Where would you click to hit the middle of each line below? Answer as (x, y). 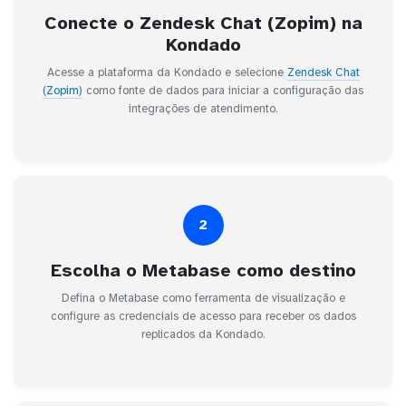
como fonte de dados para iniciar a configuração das (223, 90)
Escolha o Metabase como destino (203, 270)
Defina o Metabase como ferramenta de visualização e (203, 298)
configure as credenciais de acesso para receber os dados (203, 316)
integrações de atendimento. (203, 108)
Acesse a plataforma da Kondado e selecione (167, 72)
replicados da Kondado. (203, 334)
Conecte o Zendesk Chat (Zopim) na (203, 23)
